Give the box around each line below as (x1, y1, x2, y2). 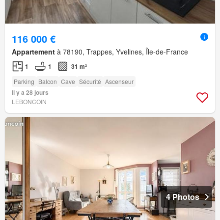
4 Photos (166, 191, 199, 203)
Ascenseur (105, 77, 134, 86)
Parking (14, 77, 34, 86)
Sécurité (79, 77, 101, 86)
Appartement (12, 47, 55, 57)
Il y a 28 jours (12, 88, 49, 97)
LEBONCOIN (12, 97, 47, 106)
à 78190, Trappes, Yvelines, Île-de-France (55, 47, 188, 57)
